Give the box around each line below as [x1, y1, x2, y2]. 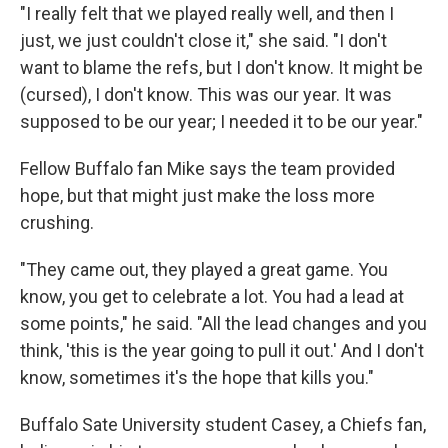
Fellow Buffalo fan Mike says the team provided [20, 158, 395, 179]
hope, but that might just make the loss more [20, 185, 375, 206]
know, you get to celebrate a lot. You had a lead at [20, 286, 404, 307]
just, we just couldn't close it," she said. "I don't [20, 30, 387, 51]
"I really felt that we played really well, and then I [20, 3, 394, 24]
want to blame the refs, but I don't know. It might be [20, 57, 423, 78]
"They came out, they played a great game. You [20, 259, 388, 280]
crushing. [20, 212, 94, 233]
